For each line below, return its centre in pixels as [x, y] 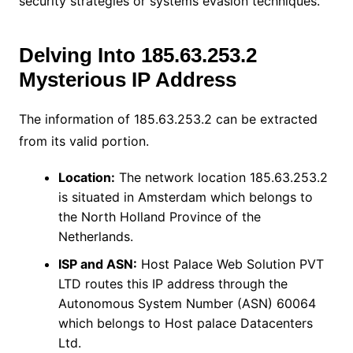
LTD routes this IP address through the [173, 283]
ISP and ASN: [97, 264]
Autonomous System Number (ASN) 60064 [187, 303]
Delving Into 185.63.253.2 [137, 55]
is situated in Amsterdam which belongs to [185, 197]
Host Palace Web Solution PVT [230, 264]
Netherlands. [97, 236]
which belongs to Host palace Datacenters [185, 323]
